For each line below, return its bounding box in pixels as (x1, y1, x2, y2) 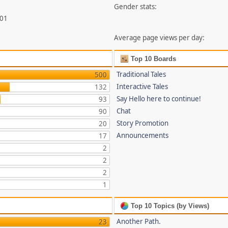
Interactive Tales (117, 82, 168, 91)
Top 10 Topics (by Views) (129, 202, 210, 210)
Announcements (117, 131, 169, 140)
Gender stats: (114, 2, 157, 11)
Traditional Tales (117, 70, 166, 79)
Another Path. (117, 217, 161, 226)
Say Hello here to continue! (117, 94, 202, 103)
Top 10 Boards (129, 55, 177, 63)
